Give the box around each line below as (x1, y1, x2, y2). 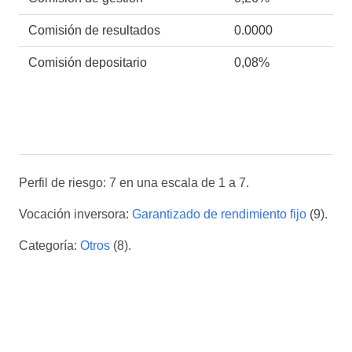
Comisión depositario (28, 55, 147, 69)
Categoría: (19, 238, 80, 252)
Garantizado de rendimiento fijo (132, 207, 306, 221)
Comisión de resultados (28, 23, 160, 37)
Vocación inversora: (19, 207, 132, 221)
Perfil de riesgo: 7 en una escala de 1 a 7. (19, 175, 249, 189)
